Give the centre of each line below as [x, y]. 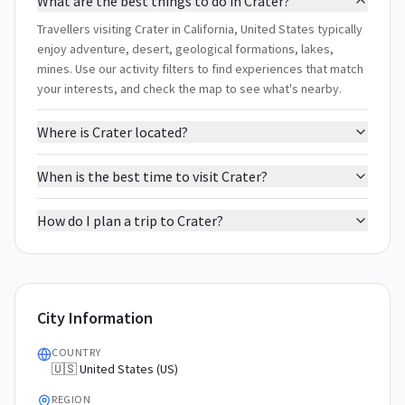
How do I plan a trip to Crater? [130, 221]
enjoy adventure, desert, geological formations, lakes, [185, 49]
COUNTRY [76, 352]
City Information [95, 318]
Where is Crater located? [113, 132]
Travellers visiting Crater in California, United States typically [200, 29]
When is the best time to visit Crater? [152, 176]
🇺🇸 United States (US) [115, 369]
